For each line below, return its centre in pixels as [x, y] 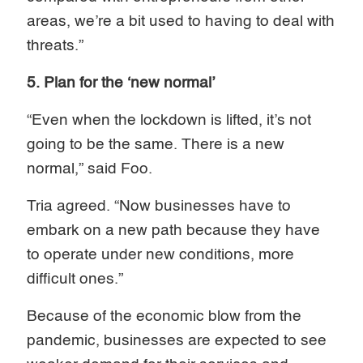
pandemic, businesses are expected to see [177, 340]
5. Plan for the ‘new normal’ [121, 83]
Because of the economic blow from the [164, 316]
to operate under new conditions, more [161, 254]
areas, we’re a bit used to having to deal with [181, 21]
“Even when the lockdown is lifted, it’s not [169, 120]
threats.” [56, 45]
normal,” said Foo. [90, 169]
